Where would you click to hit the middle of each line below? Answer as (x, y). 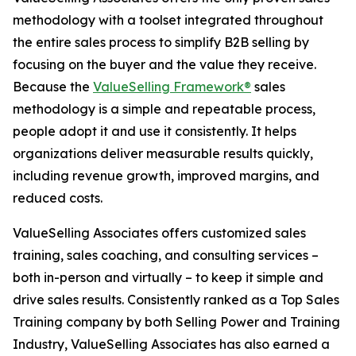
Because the (53, 87)
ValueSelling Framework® (172, 87)
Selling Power (217, 322)
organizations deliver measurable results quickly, (163, 153)
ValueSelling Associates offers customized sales (159, 233)
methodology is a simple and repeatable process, (164, 109)
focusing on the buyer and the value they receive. (164, 64)
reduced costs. (58, 198)
